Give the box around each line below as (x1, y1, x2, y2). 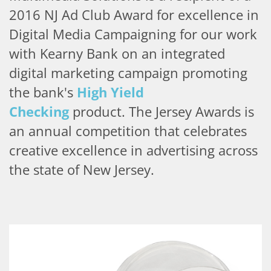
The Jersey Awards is (129, 102, 254, 121)
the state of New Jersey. (9, 160, 158, 179)
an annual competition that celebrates (9, 122, 247, 140)
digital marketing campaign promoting (9, 64, 247, 82)
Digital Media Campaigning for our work (9, 25, 257, 44)
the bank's (9, 83, 77, 102)
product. (73, 102, 125, 121)
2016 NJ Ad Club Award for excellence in (9, 5, 259, 24)
